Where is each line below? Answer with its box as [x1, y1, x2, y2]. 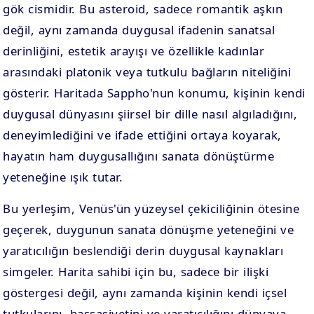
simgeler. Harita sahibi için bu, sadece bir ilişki [3, 264, 269, 280]
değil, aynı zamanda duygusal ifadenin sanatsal [3, 22, 275, 38]
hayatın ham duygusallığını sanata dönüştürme [3, 148, 275, 164]
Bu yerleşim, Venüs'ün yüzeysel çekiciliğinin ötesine [3, 200, 300, 217]
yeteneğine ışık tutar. [3, 169, 123, 185]
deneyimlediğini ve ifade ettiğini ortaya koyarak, [3, 127, 282, 143]
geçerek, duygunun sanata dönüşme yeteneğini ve [3, 221, 294, 238]
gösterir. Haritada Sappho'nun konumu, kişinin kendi [3, 85, 306, 101]
